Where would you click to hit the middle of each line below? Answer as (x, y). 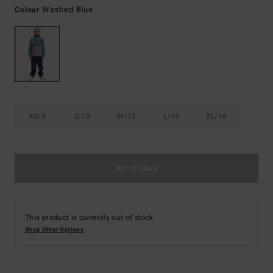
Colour (28, 10)
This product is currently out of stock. (90, 218)
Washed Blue (68, 9)
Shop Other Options (55, 230)
